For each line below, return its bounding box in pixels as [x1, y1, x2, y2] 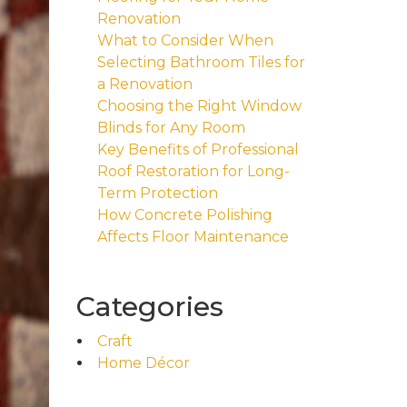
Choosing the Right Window [96, 97, 302, 114]
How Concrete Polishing [96, 206, 273, 223]
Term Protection [96, 184, 218, 202]
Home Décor [96, 354, 190, 372]
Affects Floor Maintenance [96, 228, 289, 245]
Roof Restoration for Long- [96, 163, 290, 180]
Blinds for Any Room [96, 119, 245, 136]
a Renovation [96, 75, 193, 93]
